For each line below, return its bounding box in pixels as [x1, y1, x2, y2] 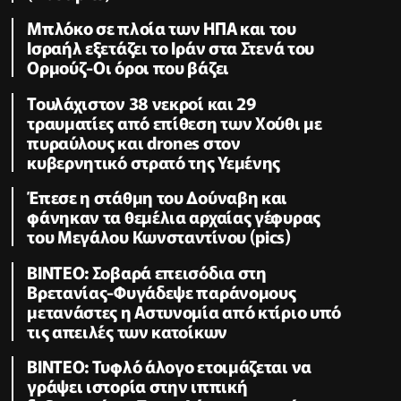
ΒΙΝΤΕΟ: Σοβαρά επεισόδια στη [27, 259, 267, 284]
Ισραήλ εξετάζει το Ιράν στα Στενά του [27, 35, 315, 60]
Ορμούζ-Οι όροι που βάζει [27, 55, 229, 80]
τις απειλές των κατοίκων [27, 318, 227, 343]
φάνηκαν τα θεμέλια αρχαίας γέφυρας [27, 204, 320, 229]
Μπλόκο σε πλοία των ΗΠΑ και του [27, 15, 296, 40]
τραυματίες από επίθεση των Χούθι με [27, 109, 322, 134]
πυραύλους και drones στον [27, 129, 241, 154]
